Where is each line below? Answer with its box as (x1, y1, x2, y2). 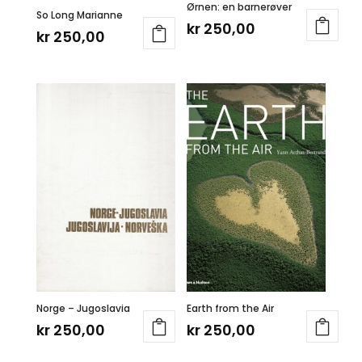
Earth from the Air (187, 301, 275, 316)
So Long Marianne (36, 8, 123, 23)
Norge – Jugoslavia (36, 301, 130, 316)
